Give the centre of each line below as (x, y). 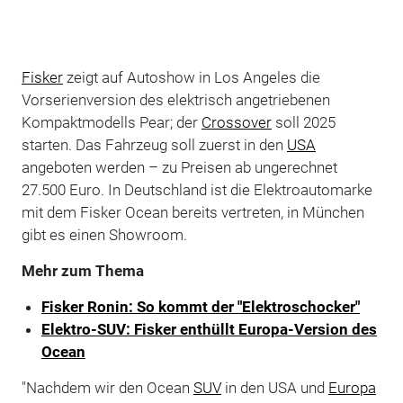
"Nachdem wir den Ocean (107, 387)
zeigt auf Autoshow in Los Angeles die (191, 77)
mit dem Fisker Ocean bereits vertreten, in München (193, 212)
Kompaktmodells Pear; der (111, 122)
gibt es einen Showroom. (104, 234)
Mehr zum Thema (82, 270)
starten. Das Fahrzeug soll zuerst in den (154, 144)
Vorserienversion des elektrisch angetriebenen (175, 99)
